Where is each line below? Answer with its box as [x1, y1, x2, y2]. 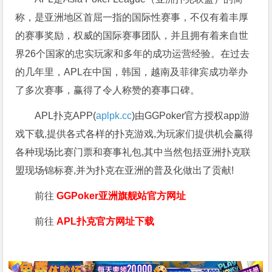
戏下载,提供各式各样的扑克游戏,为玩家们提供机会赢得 [15, 129, 254, 140]
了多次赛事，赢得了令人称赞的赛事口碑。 [15, 85, 200, 96]
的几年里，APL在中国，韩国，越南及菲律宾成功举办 [15, 67, 248, 78]
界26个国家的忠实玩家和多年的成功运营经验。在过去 [15, 49, 250, 59]
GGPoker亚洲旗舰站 [56, 191, 148, 202]
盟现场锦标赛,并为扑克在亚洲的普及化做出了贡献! [15, 165, 234, 176]
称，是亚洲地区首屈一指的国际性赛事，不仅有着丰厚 [15, 12, 249, 23]
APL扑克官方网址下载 [56, 216, 155, 227]
